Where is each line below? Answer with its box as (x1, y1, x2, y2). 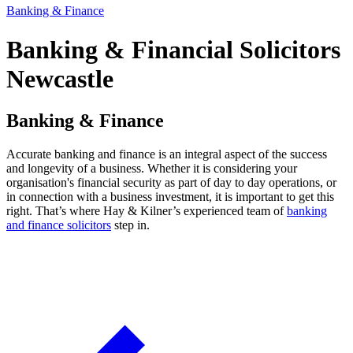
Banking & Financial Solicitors (6, 35, 340, 64)
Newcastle (6, 64, 113, 93)
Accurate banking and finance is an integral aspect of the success (6, 147, 327, 162)
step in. (111, 218, 150, 232)
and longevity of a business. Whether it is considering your (6, 162, 297, 176)
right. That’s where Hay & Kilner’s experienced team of (6, 204, 287, 218)
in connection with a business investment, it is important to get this (6, 190, 334, 204)
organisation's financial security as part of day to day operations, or (6, 176, 336, 190)
